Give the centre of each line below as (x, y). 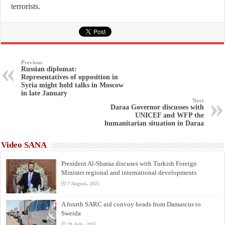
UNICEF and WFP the (169, 116)
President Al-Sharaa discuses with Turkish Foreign (129, 164)
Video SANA (24, 145)
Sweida (71, 213)
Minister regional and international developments (129, 173)
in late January (44, 93)
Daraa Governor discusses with (157, 107)
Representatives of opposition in (70, 77)
